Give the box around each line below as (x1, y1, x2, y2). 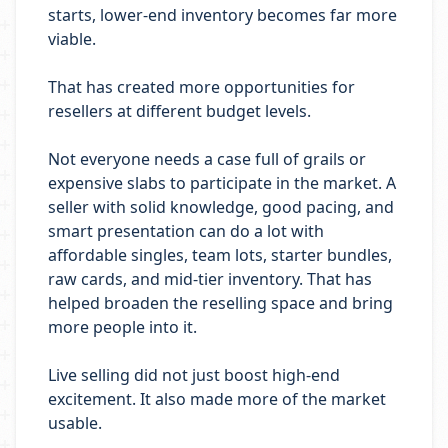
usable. (48, 412, 102, 434)
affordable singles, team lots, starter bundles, (48, 244, 392, 266)
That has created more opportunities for (48, 76, 355, 98)
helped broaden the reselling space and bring (48, 292, 393, 314)
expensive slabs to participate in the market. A (48, 172, 396, 194)
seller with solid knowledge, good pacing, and (48, 196, 394, 218)
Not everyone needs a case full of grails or (48, 148, 366, 170)
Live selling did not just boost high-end (48, 364, 340, 386)
